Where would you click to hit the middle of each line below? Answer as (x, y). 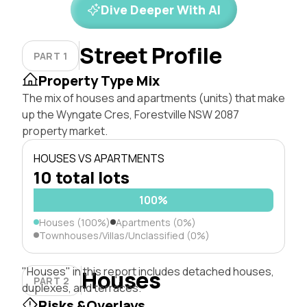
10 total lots (82, 177)
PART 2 (52, 280)
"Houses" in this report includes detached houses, (148, 271)
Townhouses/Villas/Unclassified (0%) (124, 235)
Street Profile (151, 56)
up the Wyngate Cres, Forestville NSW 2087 (131, 114)
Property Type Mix (99, 80)
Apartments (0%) (156, 222)
